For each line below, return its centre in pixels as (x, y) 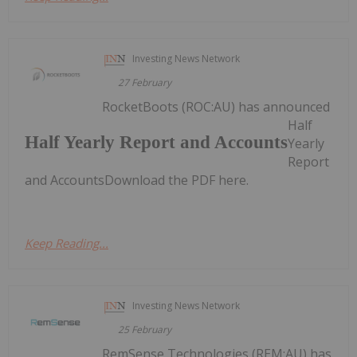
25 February (145, 329)
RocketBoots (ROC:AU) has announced (216, 106)
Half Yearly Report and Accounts (156, 143)
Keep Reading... (67, 243)
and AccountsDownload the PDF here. (137, 180)
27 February (145, 82)
